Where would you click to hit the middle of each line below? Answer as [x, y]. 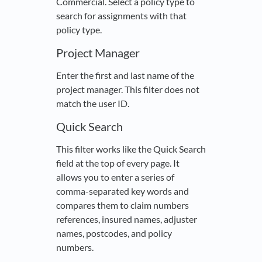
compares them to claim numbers [123, 205]
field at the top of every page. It [118, 163]
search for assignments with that [121, 16]
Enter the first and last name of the [125, 75]
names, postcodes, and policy [114, 233]
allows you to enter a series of [115, 177]
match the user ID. [93, 104]
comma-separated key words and [123, 191]
